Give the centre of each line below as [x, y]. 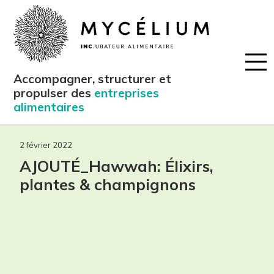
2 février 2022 [46, 145]
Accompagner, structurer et [93, 79]
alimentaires [49, 107]
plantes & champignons [108, 184]
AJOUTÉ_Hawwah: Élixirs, [117, 166]
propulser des [54, 93]
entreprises [127, 93]
